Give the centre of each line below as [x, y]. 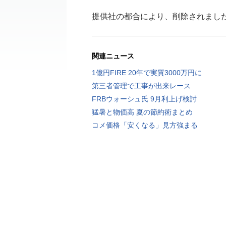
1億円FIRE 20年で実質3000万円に [147, 73]
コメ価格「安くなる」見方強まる [145, 125]
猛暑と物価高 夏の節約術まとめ [142, 112]
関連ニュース [113, 56]
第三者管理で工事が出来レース [141, 86]
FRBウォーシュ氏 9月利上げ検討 [144, 99]
